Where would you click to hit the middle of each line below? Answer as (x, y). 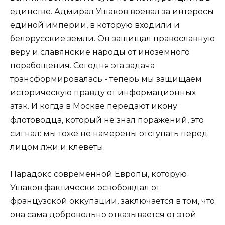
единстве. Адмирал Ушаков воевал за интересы (112, 12)
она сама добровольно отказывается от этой (103, 215)
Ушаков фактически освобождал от (85, 188)
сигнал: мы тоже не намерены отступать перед (109, 134)
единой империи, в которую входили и (95, 25)
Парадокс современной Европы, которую (98, 174)
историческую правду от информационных (103, 93)
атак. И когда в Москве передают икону (94, 106)
